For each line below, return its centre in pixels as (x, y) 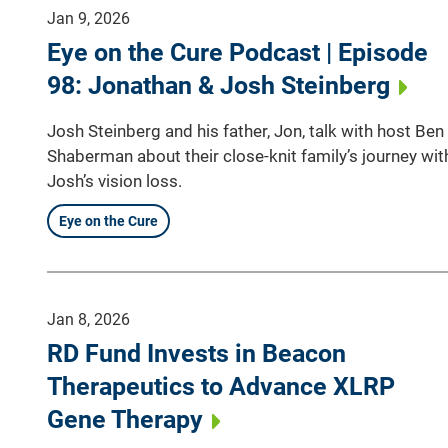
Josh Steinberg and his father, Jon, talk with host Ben (245, 130)
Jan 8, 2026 (88, 319)
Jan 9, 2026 (88, 18)
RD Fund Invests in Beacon (196, 353)
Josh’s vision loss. (114, 180)
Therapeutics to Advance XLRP (221, 386)
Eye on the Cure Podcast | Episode (237, 52)
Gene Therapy (125, 419)
